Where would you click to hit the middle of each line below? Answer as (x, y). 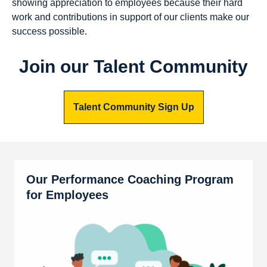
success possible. (49, 32)
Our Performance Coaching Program (130, 180)
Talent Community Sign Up (133, 107)
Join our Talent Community (133, 67)
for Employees (67, 195)
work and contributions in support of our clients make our (131, 17)
